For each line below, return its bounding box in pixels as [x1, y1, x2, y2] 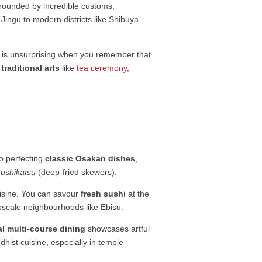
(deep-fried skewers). [36, 167, 118, 177]
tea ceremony [77, 63, 127, 73]
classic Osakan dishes [45, 154, 136, 164]
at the [126, 189, 150, 199]
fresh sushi [81, 189, 126, 199]
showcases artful [85, 224, 150, 234]
